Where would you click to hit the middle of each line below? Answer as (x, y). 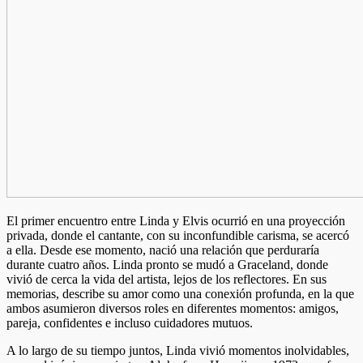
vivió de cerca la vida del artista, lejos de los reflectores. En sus (167, 279)
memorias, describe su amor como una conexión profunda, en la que (180, 293)
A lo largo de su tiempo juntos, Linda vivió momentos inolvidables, (178, 350)
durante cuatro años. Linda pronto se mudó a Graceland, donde (167, 264)
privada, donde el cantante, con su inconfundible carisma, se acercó (178, 235)
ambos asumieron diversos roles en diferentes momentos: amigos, (173, 308)
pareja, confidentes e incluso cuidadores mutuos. (130, 322)
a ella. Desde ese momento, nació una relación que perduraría (163, 250)
